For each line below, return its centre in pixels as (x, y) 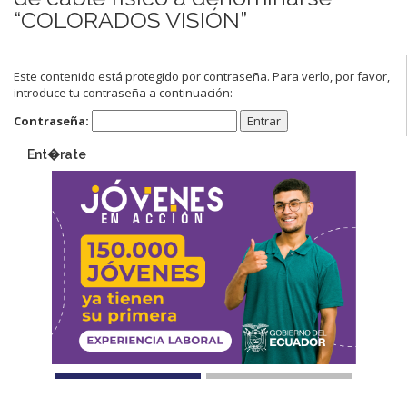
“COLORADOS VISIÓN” (130, 20)
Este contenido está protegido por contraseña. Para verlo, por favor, (202, 76)
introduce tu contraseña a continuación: (123, 92)
